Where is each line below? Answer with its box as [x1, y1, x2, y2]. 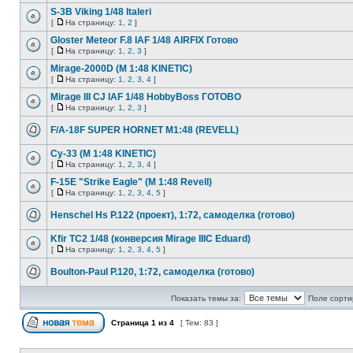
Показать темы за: [171, 294, 241, 303]
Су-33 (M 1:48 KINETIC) [50, 148, 156, 159]
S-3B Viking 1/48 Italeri [50, 6, 151, 17]
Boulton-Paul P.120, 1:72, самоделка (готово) [50, 266, 255, 277]
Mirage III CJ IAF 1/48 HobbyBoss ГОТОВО [50, 91, 241, 102]
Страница [109, 318, 151, 327]
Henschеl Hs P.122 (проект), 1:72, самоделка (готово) [50, 210, 295, 221]
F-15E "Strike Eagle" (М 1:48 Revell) [50, 176, 212, 188]
